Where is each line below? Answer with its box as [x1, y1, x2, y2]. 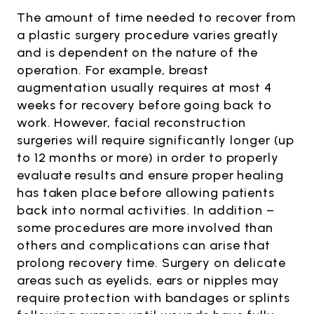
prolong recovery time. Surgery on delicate [17, 254, 286, 271]
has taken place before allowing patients [17, 184, 275, 200]
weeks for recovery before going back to [17, 97, 273, 113]
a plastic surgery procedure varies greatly [17, 27, 279, 43]
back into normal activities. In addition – [17, 202, 275, 218]
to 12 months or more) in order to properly [17, 149, 279, 165]
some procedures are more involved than [17, 219, 274, 235]
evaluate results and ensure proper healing [17, 167, 284, 183]
